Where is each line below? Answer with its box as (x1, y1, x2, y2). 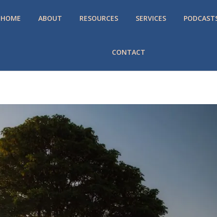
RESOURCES (79, 14, 118, 23)
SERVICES (135, 14, 166, 23)
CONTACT (112, 47, 145, 57)
